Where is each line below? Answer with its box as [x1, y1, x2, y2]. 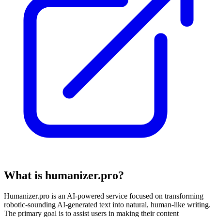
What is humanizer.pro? [4, 169, 124, 182]
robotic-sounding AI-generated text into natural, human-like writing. [4, 201, 211, 209]
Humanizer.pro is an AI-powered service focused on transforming [4, 192, 203, 201]
